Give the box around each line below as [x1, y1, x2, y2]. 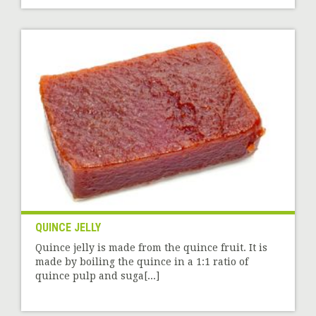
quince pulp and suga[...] [35, 270, 159, 282]
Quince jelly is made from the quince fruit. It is [35, 242, 267, 254]
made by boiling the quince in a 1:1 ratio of [35, 256, 248, 268]
